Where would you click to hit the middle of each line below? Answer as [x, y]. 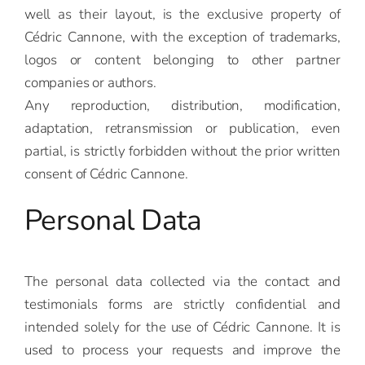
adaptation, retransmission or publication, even [182, 128]
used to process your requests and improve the [182, 350]
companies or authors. [90, 82]
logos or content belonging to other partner [182, 59]
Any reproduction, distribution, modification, [182, 105]
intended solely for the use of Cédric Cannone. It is [182, 327]
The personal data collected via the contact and [182, 281]
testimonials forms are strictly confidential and [182, 304]
